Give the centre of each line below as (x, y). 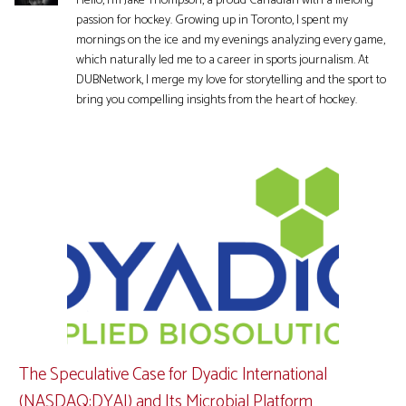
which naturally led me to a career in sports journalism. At (222, 60)
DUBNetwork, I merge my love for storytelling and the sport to (231, 80)
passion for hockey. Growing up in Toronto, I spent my (212, 20)
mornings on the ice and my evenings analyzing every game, (231, 40)
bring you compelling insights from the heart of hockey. (217, 100)
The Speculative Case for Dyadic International (173, 375)
